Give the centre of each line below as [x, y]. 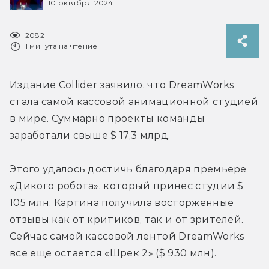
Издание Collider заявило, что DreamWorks [122, 85]
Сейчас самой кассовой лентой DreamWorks [127, 236]
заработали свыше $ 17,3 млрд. [90, 135]
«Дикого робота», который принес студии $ [127, 186]
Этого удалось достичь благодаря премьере [128, 169]
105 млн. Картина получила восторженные [122, 202]
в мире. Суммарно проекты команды [107, 118]
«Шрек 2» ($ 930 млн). [161, 253]
